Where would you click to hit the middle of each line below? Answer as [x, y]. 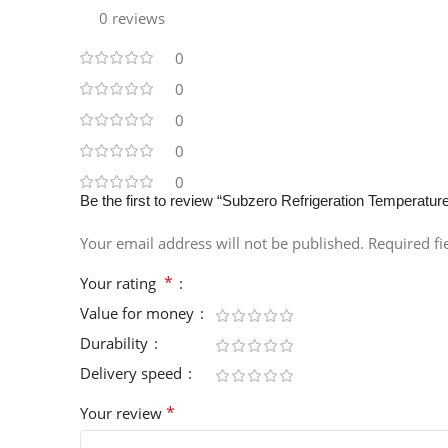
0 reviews [132, 18]
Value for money [139, 313]
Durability [116, 343]
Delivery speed [133, 373]
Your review [123, 413]
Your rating [122, 283]
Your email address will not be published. [222, 243]
